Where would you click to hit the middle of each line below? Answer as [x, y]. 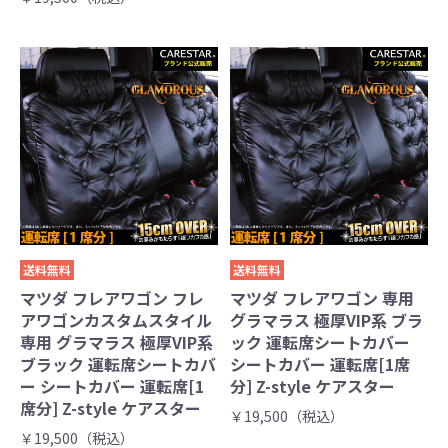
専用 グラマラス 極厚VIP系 [116, 342]
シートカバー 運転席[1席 [320, 364]
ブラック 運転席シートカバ [118, 364]
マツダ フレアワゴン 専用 [322, 298]
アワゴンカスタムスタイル [116, 320]
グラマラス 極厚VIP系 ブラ [327, 320]
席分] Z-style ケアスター [110, 408]
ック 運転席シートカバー [320, 342]
